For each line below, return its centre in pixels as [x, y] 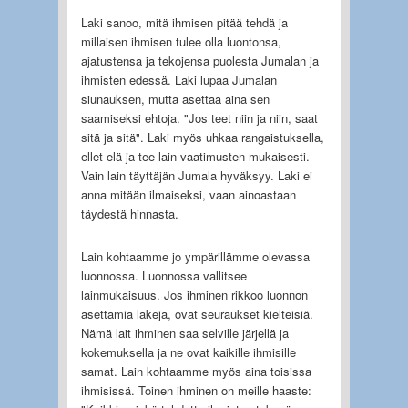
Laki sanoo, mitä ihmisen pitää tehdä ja [184, 22]
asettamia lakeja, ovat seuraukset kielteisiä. [197, 313]
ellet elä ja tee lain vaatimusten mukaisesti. [195, 156]
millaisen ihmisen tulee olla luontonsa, [181, 41]
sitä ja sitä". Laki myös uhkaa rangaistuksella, [202, 137]
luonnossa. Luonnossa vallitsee [163, 275]
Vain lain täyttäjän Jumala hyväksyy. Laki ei [196, 175]
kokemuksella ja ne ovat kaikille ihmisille [188, 352]
